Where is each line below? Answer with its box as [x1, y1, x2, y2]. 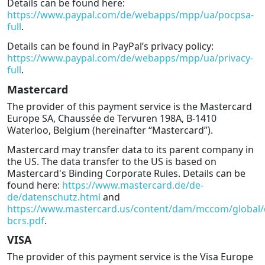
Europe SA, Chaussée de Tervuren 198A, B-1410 [7, 111, 216, 125]
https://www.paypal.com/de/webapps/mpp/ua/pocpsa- [7, 8, 254, 22]
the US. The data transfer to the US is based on [7, 154, 216, 168]
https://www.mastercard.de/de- [62, 178, 203, 192]
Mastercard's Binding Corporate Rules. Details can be [7, 166, 245, 180]
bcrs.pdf [7, 214, 44, 227]
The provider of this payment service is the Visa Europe [7, 250, 253, 264]
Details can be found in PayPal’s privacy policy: [7, 40, 214, 53]
